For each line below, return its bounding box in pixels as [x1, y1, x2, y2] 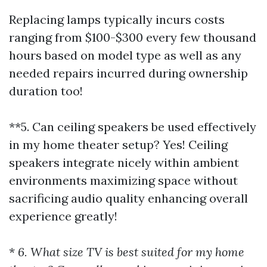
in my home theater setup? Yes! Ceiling [9, 137, 228, 152]
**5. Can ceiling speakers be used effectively [9, 119, 256, 134]
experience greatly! [9, 209, 117, 223]
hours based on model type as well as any [9, 48, 241, 63]
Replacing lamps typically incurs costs [9, 12, 225, 27]
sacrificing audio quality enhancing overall [9, 191, 248, 206]
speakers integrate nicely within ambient [9, 155, 239, 170]
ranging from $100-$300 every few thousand [9, 30, 256, 45]
